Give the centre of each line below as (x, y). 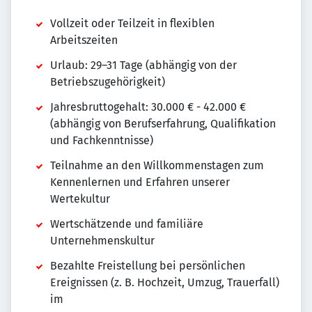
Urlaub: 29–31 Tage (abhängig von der (143, 65)
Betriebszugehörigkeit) (108, 82)
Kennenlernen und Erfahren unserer (140, 182)
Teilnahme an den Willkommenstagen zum (157, 166)
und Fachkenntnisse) (102, 141)
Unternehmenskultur (102, 241)
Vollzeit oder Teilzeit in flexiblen (132, 24)
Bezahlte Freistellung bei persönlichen (148, 266)
